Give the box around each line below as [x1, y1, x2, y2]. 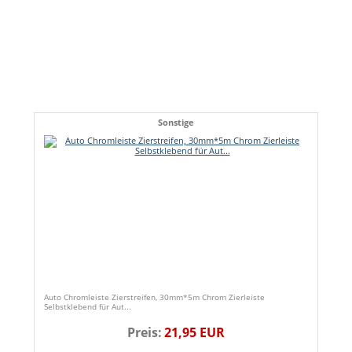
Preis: [127, 324, 162, 342]
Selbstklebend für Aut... [44, 301, 131, 313]
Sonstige [158, 116, 194, 129]
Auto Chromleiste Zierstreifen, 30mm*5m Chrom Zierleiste [44, 291, 265, 303]
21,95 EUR [164, 324, 225, 342]
